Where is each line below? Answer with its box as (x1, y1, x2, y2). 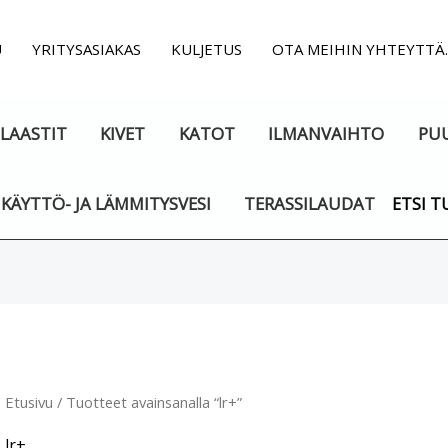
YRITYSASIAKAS (32, 39, 142, 59)
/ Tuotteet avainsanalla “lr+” (52, 392, 242, 413)
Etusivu (4, 392, 53, 413)
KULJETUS (171, 39, 243, 59)
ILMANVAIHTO (268, 122, 385, 145)
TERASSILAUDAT (244, 192, 376, 215)
